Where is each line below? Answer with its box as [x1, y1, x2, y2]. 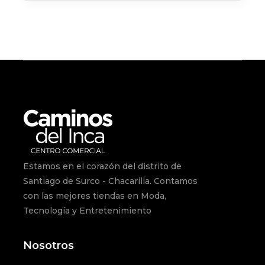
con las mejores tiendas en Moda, [23, 190, 166, 201]
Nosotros [23, 239, 74, 252]
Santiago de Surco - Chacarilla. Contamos [23, 176, 198, 186]
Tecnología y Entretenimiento [23, 205, 151, 216]
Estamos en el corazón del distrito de [23, 161, 182, 172]
